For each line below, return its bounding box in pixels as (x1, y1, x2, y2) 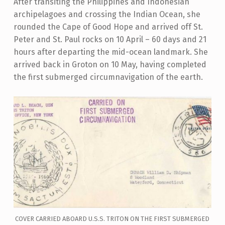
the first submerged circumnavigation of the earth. (13, 72, 203, 82)
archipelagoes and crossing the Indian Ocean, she (13, 10, 200, 20)
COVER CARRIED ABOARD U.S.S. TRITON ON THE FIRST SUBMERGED (15, 215, 210, 222)
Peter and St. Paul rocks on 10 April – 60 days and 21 (13, 35, 206, 45)
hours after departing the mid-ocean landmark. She (13, 47, 208, 57)
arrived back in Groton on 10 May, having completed (13, 60, 206, 70)
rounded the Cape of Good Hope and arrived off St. (13, 22, 203, 32)
